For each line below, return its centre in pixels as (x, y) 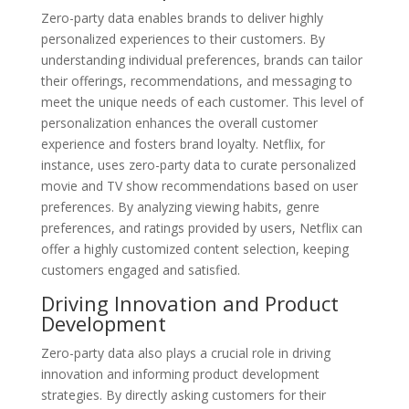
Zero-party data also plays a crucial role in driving (185, 352)
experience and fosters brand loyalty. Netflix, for (183, 143)
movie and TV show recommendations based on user (199, 185)
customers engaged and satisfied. (140, 269)
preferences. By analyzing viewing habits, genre (180, 206)
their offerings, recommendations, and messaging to (196, 80)
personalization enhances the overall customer (179, 122)
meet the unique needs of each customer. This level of (202, 101)
